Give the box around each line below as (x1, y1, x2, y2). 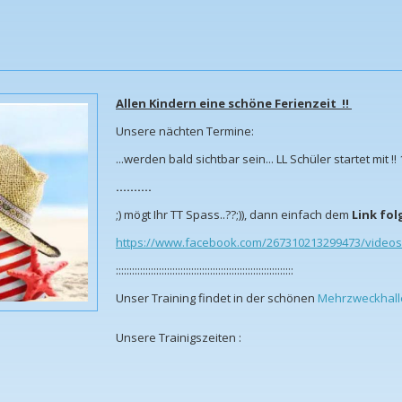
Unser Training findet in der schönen (116, 290, 318, 307)
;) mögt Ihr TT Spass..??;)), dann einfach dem (116, 206, 352, 223)
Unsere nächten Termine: (116, 123, 254, 140)
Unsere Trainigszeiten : (116, 329, 241, 346)
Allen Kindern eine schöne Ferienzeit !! (116, 95, 352, 112)
